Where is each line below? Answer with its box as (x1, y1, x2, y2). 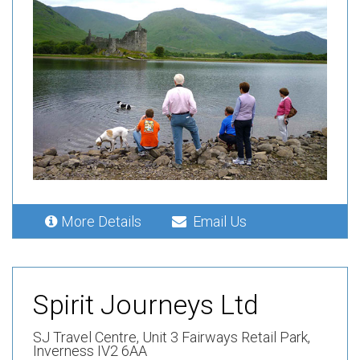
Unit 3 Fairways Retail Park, (142, 328, 310, 346)
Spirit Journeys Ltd (33, 288, 259, 321)
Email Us (186, 212, 247, 230)
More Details (61, 212, 148, 230)
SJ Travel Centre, (33, 328, 142, 346)
